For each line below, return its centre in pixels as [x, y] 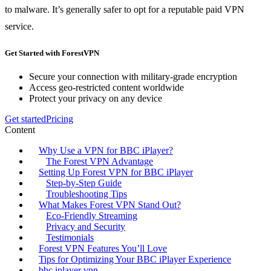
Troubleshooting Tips [87, 194]
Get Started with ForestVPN [52, 53]
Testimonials [70, 238]
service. [19, 26]
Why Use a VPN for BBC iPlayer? [106, 151]
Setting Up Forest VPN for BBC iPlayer [116, 172]
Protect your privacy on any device [96, 99]
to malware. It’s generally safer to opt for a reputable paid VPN [125, 9]
